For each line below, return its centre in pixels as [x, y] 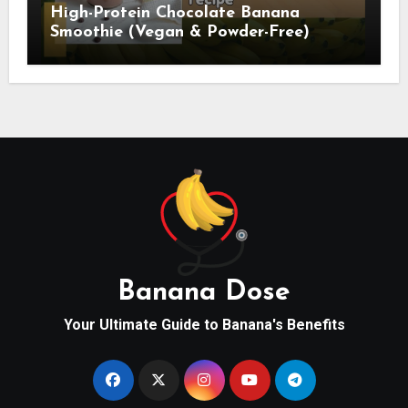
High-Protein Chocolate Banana [174, 14]
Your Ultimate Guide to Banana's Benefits [204, 324]
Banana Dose [204, 292]
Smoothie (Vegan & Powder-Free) [179, 33]
